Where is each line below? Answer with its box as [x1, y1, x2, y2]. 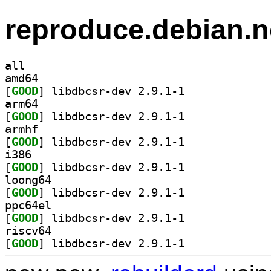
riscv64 [5, 224, 51, 237]
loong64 [5, 173, 51, 186]
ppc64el [5, 198, 51, 212]
